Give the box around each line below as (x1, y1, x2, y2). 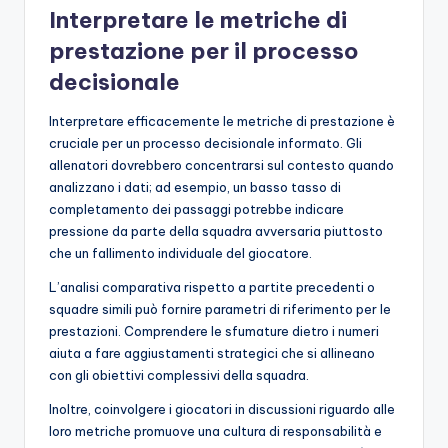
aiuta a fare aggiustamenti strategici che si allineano (49, 344, 375, 361)
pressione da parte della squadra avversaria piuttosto (49, 222, 383, 239)
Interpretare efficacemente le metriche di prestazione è (49, 112, 395, 129)
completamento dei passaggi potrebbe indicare (49, 200, 344, 217)
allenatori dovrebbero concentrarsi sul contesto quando (49, 156, 394, 173)
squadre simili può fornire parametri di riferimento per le (49, 300, 391, 317)
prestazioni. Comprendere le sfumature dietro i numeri (49, 322, 379, 339)
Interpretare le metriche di (49, 5, 347, 34)
